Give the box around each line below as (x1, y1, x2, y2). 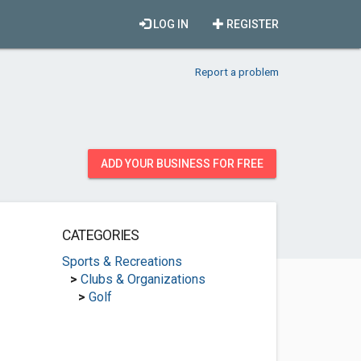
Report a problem (195, 65, 279, 78)
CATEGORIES (61, 227, 139, 243)
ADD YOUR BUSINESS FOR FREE (101, 157, 263, 170)
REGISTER (224, 18, 279, 31)
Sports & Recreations (61, 254, 182, 269)
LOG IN (151, 18, 189, 31)
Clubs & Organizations (80, 272, 205, 287)
